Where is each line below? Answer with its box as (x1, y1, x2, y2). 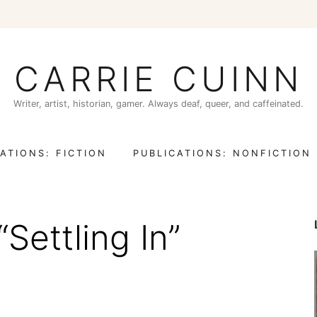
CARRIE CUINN (14, 58, 303, 100)
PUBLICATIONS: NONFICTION (132, 147, 311, 158)
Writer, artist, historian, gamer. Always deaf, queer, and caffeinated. (13, 98, 304, 109)
